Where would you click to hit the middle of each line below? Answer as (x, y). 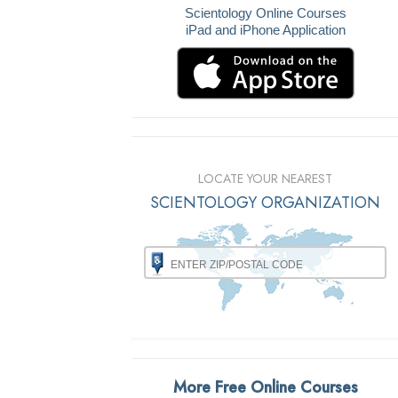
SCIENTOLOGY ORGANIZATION (266, 203)
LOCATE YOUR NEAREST (266, 179)
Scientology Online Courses (265, 13)
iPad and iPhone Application (265, 30)
